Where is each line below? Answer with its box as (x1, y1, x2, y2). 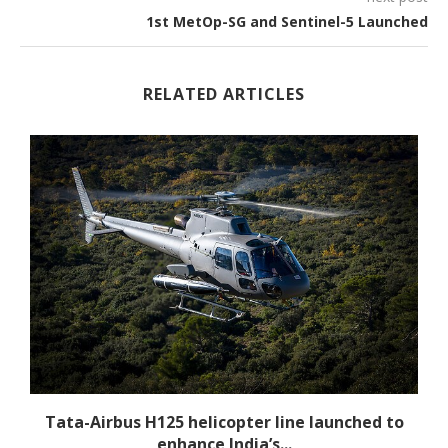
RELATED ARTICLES (143, 83, 305, 106)
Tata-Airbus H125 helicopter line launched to (44, 410, 404, 433)
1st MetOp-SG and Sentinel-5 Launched (146, 12, 428, 32)
